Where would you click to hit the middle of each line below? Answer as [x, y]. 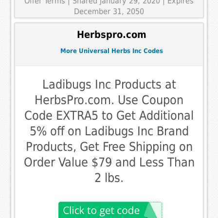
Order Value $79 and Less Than [109, 163]
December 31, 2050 [109, 11]
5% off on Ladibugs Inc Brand [109, 131]
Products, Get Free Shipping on [109, 147]
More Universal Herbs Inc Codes [111, 51]
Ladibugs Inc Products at [109, 85]
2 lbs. [109, 178]
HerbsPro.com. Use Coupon [109, 100]
